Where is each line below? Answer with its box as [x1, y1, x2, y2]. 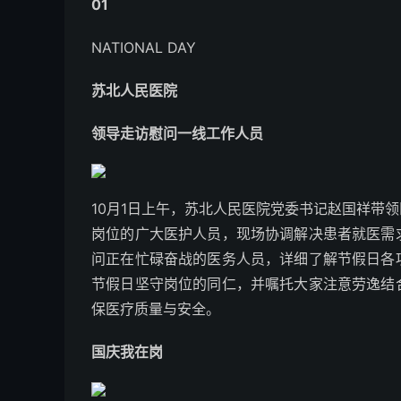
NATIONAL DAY [91, 38, 196, 56]
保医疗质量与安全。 [91, 300, 220, 318]
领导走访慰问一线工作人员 [91, 124, 263, 142]
